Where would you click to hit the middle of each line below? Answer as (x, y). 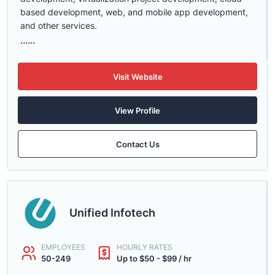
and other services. (59, 25)
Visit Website (137, 76)
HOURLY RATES (145, 247)
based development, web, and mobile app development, (134, 12)
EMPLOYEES (63, 247)
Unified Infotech (112, 213)
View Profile (137, 110)
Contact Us (137, 144)
